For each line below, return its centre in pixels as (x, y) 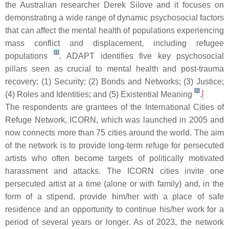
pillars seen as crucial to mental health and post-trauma (114, 69)
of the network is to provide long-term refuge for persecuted (114, 145)
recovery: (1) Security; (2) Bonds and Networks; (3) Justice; (114, 82)
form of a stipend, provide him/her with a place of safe (114, 197)
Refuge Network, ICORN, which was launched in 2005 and (114, 120)
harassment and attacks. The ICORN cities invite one (114, 171)
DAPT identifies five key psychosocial (148, 56)
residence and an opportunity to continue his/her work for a (114, 209)
